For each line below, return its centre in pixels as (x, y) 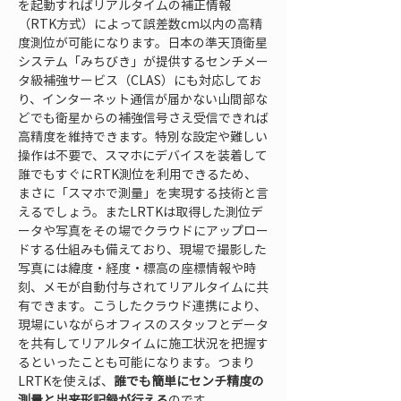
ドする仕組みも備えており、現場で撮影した (142, 249)
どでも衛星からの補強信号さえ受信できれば (143, 117)
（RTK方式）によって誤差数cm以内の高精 (140, 23)
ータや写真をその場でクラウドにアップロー (143, 230)
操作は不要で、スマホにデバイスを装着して (143, 155)
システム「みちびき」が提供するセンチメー (143, 61)
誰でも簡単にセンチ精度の (189, 380)
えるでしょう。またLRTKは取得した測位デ (141, 211)
